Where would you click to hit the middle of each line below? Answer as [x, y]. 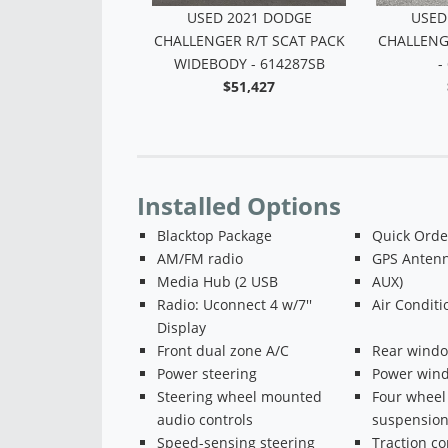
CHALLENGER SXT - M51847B [249, 40]
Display [181, 327]
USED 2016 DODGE [249, 17]
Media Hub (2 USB [217, 281]
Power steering [207, 373]
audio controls [205, 419]
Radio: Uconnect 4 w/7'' [234, 304]
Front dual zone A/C [223, 350]
